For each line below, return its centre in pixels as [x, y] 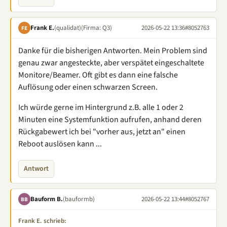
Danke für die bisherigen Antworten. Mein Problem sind [113, 51]
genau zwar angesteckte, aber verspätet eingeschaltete [111, 63]
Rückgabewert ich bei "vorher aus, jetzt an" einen [102, 132]
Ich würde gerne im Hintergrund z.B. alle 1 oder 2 [101, 107]
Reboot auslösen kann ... [60, 144]
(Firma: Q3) [97, 28]
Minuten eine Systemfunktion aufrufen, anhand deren [110, 120]
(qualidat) [68, 28]
